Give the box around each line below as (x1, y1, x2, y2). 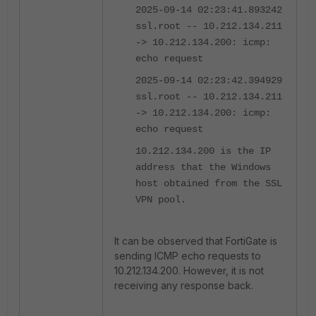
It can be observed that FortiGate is (114, 235, 277, 247)
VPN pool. (135, 194, 186, 205)
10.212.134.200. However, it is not (114, 265, 264, 276)
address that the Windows (135, 162, 271, 173)
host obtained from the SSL (135, 178, 282, 189)
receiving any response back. (114, 279, 253, 291)
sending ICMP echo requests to (114, 250, 261, 262)
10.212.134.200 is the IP (135, 145, 271, 157)
